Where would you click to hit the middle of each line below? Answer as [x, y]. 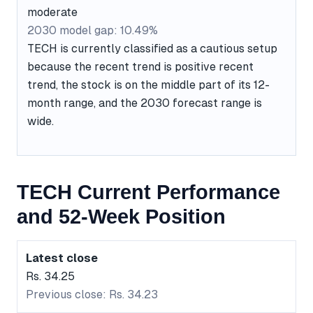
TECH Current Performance [148, 192]
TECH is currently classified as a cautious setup [152, 48]
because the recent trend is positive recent [140, 66]
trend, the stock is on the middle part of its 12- [148, 85]
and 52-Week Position [121, 217]
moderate [52, 12]
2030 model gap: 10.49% [93, 30]
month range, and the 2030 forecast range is [145, 103]
